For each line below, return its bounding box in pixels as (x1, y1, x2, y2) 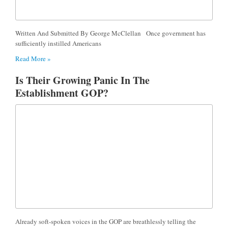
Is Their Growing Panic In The (15, 73, 150, 88)
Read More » (15, 54, 51, 64)
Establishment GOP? (15, 85, 108, 101)
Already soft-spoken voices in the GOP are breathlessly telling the (15, 217, 196, 226)
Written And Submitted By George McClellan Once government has (15, 28, 206, 38)
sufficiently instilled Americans (15, 39, 101, 48)
